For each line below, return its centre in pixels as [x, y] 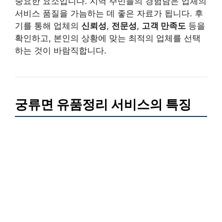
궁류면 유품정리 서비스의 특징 [103, 104]
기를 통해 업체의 [48, 26]
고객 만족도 [164, 26]
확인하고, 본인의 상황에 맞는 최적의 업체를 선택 [108, 38]
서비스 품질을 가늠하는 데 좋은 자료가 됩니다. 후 [109, 13]
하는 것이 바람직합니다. [61, 50]
